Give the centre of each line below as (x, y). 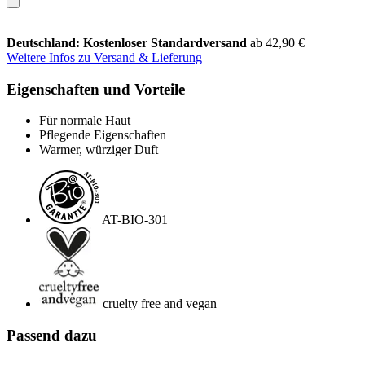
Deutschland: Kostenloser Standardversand (128, 42)
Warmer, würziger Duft (99, 150)
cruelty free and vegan (160, 304)
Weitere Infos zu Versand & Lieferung (104, 57)
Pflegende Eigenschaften (103, 135)
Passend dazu (52, 335)
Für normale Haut (85, 121)
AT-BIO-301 (135, 220)
